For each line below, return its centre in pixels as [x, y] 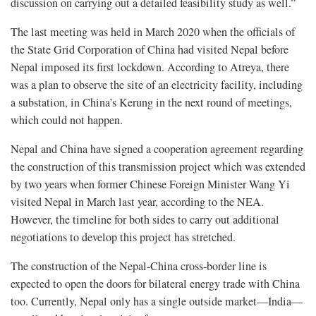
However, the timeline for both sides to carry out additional [145, 219]
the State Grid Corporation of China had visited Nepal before [150, 49]
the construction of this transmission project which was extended [158, 166]
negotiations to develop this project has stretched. [123, 237]
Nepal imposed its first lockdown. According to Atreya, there [150, 67]
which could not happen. [67, 120]
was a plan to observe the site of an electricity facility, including [157, 84]
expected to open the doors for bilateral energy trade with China [155, 283]
